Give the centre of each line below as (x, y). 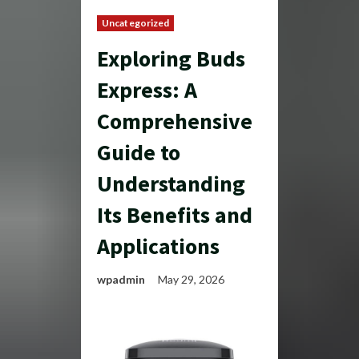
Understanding (171, 184)
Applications (158, 246)
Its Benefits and (175, 215)
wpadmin (121, 279)
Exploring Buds (171, 58)
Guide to (139, 152)
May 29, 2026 (192, 279)
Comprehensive (175, 121)
